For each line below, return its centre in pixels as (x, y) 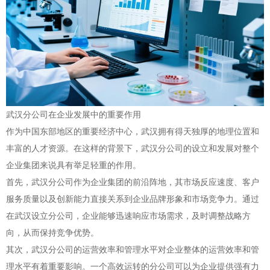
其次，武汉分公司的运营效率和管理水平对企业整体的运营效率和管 (133, 250)
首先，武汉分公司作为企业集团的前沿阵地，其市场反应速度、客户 (133, 182)
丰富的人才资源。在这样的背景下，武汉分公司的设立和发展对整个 (133, 148)
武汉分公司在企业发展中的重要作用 (74, 115)
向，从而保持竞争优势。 (52, 233)
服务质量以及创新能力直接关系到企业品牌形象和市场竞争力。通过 (133, 199)
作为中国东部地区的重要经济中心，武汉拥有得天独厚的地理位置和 (133, 131)
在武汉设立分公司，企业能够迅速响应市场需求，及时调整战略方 (128, 216)
